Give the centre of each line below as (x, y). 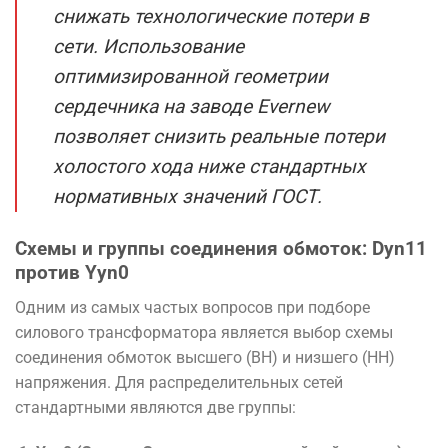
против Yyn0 (72, 272)
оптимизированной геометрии (190, 76)
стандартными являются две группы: (155, 407)
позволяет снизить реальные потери (219, 136)
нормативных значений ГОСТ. (187, 196)
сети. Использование (148, 46)
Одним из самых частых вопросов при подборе (192, 307)
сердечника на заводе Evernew (191, 106)
